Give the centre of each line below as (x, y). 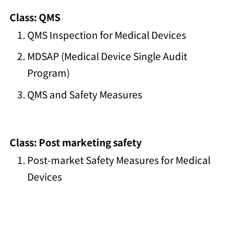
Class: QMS (35, 17)
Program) (49, 73)
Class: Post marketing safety (76, 142)
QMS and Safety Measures (85, 94)
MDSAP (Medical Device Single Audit (107, 56)
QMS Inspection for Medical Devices (107, 34)
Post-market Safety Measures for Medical (119, 159)
